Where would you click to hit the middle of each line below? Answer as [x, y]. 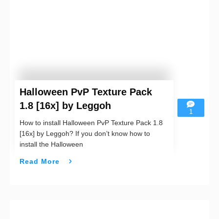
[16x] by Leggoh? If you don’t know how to [85, 134]
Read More [40, 161]
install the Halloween [51, 144]
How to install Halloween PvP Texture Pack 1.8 [91, 123]
